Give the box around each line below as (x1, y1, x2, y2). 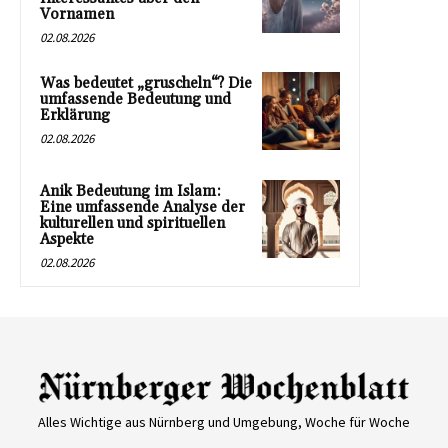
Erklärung (40, 105, 110, 125)
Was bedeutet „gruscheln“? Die (40, 73, 252, 93)
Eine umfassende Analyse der (40, 197, 245, 217)
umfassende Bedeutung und (40, 89, 231, 109)
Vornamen (40, 4, 114, 24)
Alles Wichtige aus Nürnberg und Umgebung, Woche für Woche (38, 413, 410, 432)
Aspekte (40, 229, 94, 249)
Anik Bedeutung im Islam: (40, 181, 221, 201)
